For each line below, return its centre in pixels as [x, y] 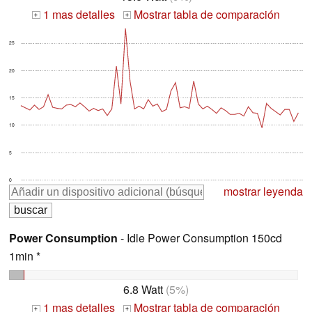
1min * [25, 256]
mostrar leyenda [263, 191]
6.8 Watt [143, 290]
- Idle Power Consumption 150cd [200, 237]
